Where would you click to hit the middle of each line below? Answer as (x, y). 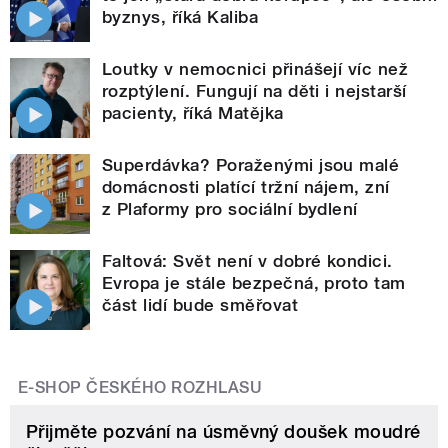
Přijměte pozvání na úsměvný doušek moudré (223, 432)
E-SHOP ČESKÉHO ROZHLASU (140, 388)
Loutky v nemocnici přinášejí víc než (255, 69)
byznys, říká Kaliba (180, 17)
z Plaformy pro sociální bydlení (230, 209)
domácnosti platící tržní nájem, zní (246, 187)
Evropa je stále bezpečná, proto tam (254, 283)
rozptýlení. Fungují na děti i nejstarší (254, 91)
